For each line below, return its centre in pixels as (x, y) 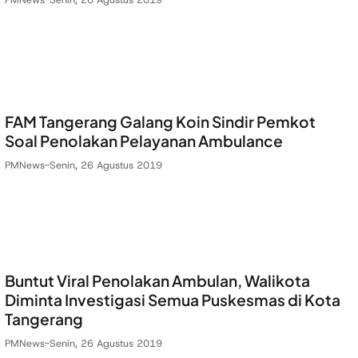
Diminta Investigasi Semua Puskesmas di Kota (173, 300)
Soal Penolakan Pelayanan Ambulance (144, 141)
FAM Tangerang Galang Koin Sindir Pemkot (160, 122)
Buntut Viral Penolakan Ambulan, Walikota (157, 281)
